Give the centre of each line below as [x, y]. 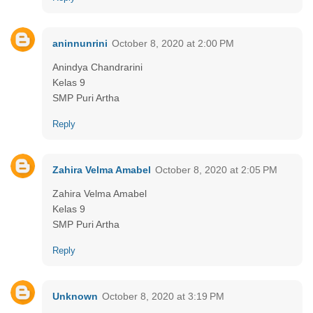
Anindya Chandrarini [97, 67]
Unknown [75, 296]
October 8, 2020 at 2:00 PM [173, 43]
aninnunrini [80, 43]
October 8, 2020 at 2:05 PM [216, 169]
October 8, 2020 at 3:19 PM [163, 296]
